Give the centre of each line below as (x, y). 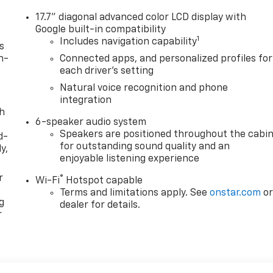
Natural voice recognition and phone (144, 89)
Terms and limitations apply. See (135, 193)
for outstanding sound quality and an (145, 147)
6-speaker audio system (91, 123)
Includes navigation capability (129, 42)
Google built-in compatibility (101, 30)
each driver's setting (107, 72)
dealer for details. (100, 206)
